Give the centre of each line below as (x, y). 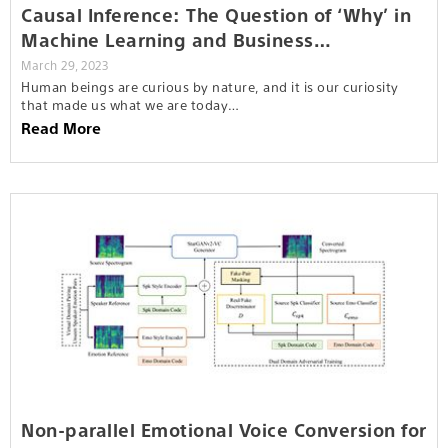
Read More (61, 127)
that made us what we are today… (130, 104)
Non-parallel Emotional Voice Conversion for (224, 429)
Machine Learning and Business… (176, 39)
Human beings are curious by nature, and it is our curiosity (210, 86)
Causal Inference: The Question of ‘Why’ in (216, 14)
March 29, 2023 (64, 64)
